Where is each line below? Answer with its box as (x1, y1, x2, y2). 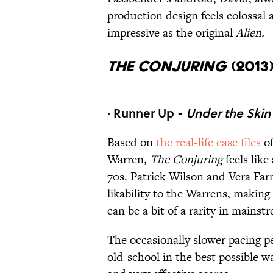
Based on (107, 134, 156, 151)
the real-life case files (156, 134, 264, 151)
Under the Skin (186, 104, 271, 122)
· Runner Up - (107, 104, 186, 122)
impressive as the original (107, 24, 236, 41)
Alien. (236, 24, 264, 41)
